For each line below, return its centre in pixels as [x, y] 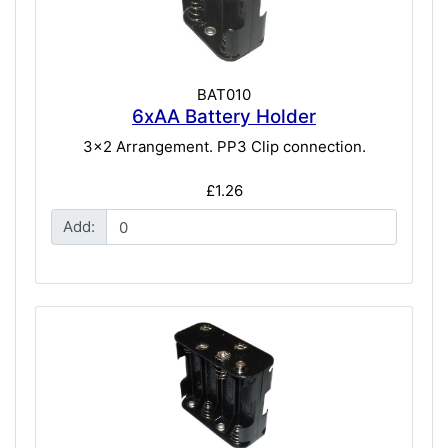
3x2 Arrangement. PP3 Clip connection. [224, 146]
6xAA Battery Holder [224, 117]
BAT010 [224, 95]
